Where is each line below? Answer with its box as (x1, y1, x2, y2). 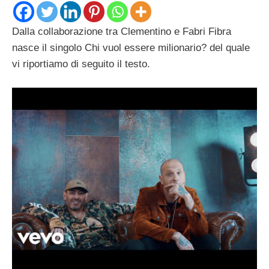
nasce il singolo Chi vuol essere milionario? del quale (12, 42, 250, 54)
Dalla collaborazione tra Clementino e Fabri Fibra (12, 26, 231, 38)
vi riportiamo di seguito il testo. (12, 58, 150, 70)
